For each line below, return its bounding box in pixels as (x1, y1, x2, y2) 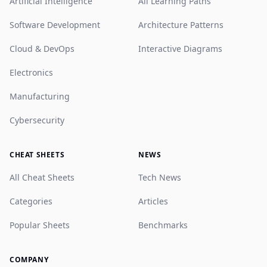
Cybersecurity (10, 114, 64, 126)
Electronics (10, 67, 53, 78)
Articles (138, 195, 168, 207)
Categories (10, 195, 52, 207)
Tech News (138, 172, 181, 183)
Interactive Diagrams (138, 43, 222, 54)
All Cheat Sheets (10, 172, 74, 183)
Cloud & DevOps (10, 43, 74, 54)
